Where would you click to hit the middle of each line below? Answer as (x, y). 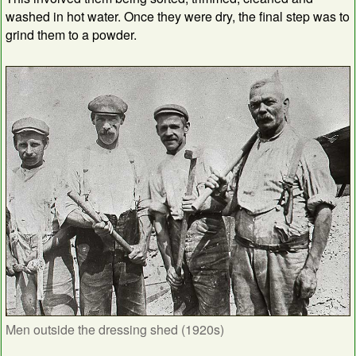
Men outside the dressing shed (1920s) (115, 330)
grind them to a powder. (71, 34)
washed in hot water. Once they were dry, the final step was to (178, 16)
